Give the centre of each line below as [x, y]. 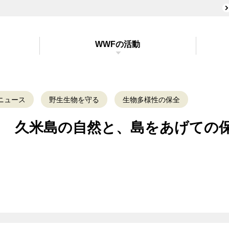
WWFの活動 [118, 44]
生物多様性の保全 [151, 100]
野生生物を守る [74, 100]
